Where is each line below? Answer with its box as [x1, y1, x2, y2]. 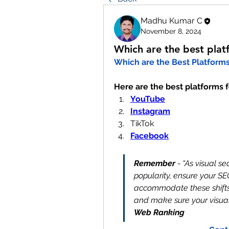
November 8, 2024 [141, 27, 201, 35]
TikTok [130, 119, 154, 128]
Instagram [130, 106, 170, 116]
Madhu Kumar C [141, 16, 202, 26]
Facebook [130, 131, 169, 141]
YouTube [130, 94, 165, 104]
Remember [134, 158, 175, 168]
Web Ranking [134, 208, 185, 217]
